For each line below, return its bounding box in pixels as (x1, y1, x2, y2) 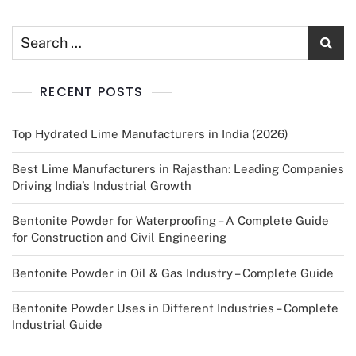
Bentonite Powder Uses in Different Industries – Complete (12, 301, 339, 315)
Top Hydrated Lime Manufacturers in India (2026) (12, 127, 288, 141)
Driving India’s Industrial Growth (12, 179, 192, 193)
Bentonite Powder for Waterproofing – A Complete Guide (12, 214, 329, 228)
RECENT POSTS (40, 83, 144, 102)
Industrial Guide (12, 318, 103, 332)
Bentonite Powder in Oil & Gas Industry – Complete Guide (12, 266, 334, 281)
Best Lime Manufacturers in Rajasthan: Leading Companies (12, 162, 344, 176)
